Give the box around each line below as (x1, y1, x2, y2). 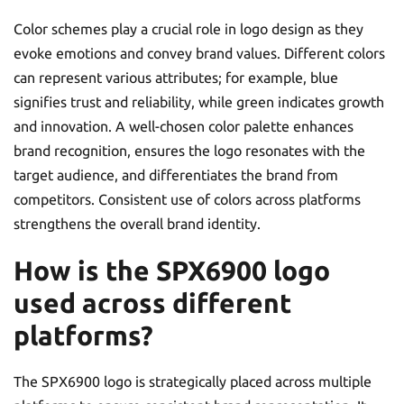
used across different (14, 288, 291, 318)
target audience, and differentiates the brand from (14, 167, 338, 183)
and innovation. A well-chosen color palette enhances (14, 118, 353, 134)
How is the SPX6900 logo (14, 255, 330, 286)
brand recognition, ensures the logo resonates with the (14, 142, 365, 159)
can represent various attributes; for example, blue (14, 69, 338, 86)
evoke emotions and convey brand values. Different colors (14, 45, 385, 61)
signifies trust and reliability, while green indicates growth (14, 94, 384, 110)
